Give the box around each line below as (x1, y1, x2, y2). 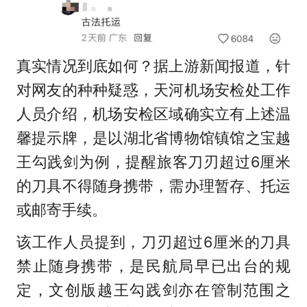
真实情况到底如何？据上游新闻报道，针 (16, 57, 291, 75)
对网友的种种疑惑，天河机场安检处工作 (16, 81, 291, 99)
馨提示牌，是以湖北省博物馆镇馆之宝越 (16, 129, 291, 147)
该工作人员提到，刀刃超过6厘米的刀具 (16, 233, 291, 251)
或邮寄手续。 (16, 201, 107, 219)
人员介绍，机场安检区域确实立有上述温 (16, 105, 291, 123)
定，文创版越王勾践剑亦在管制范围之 (16, 281, 291, 299)
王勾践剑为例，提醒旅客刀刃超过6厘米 (16, 153, 291, 171)
